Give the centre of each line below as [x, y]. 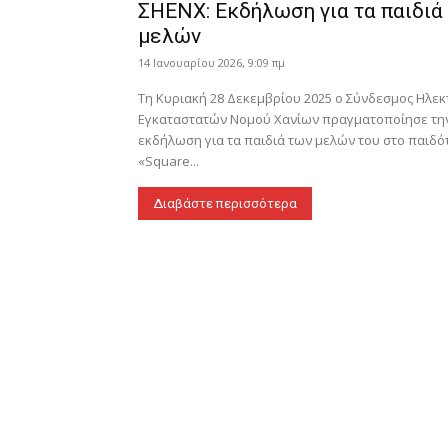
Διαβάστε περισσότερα [225, 203]
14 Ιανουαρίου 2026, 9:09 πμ [211, 62]
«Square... [168, 161]
